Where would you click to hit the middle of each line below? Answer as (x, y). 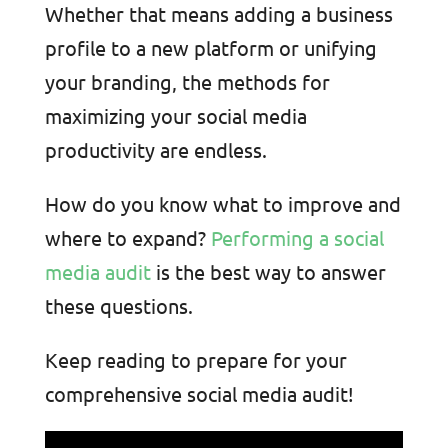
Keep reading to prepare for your (195, 359)
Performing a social (297, 237)
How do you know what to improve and (222, 203)
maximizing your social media (175, 115)
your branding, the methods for (187, 81)
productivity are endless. (155, 149)
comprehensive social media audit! (201, 393)
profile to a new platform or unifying (210, 47)
